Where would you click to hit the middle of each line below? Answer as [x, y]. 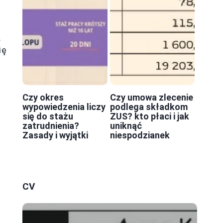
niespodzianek [140, 135]
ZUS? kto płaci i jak [149, 116]
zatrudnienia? [51, 126]
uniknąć [126, 126]
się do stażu [48, 116]
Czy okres [43, 98]
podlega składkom [149, 107]
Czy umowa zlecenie [151, 98]
